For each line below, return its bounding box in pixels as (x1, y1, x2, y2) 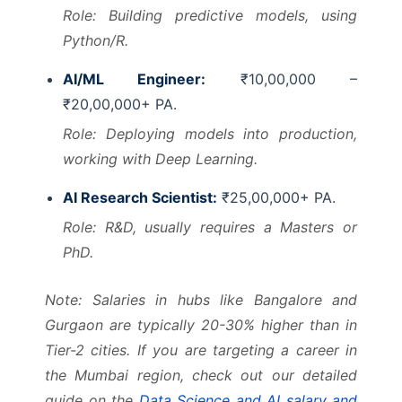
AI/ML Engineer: (63, 70, 206, 88)
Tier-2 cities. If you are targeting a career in (45, 341, 357, 359)
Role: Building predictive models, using (63, 6, 357, 24)
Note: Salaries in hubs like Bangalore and (45, 291, 357, 309)
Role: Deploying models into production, (63, 125, 357, 143)
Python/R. (63, 31, 128, 49)
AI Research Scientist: (63, 188, 217, 206)
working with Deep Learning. (63, 150, 258, 168)
